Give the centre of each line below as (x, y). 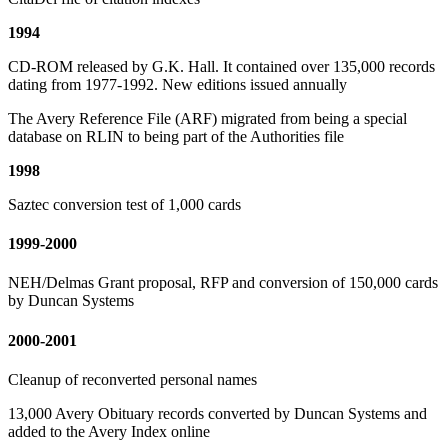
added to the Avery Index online (109, 431)
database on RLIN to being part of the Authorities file (176, 136)
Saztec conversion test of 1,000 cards (124, 204)
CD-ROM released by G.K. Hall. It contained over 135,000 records (221, 66)
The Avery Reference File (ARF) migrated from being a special (207, 118)
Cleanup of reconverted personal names (132, 379)
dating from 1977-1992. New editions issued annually (177, 84)
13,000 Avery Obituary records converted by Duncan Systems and (217, 413)
